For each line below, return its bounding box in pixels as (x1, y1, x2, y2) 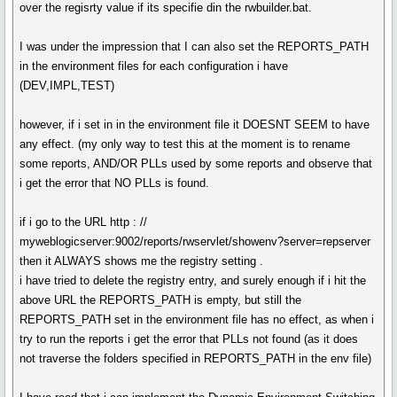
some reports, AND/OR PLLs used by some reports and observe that (19, 157, 373, 170)
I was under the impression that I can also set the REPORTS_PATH (19, 40, 370, 53)
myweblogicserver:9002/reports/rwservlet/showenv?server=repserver (19, 235, 371, 248)
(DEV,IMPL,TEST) (19, 79, 115, 92)
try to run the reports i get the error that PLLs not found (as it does (19, 332, 359, 346)
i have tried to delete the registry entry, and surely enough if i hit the (19, 274, 367, 287)
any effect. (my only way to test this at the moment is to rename (19, 137, 351, 151)
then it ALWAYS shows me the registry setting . (19, 254, 264, 268)
